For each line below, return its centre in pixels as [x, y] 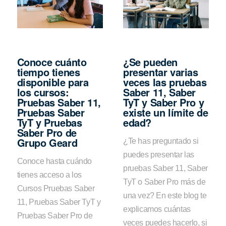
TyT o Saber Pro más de [164, 182]
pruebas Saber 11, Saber [165, 168]
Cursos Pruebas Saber [56, 189]
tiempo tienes [48, 72]
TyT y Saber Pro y [164, 102]
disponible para [53, 82]
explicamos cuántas [157, 209]
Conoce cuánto [52, 62]
